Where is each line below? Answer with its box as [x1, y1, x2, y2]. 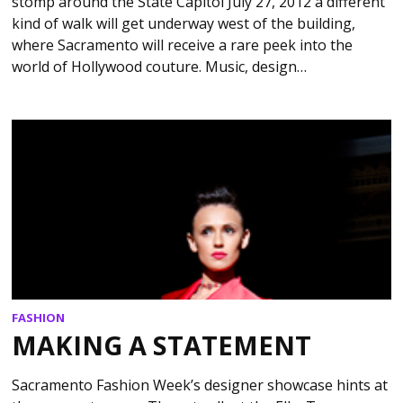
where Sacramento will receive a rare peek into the [12, 35, 354, 56]
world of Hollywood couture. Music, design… [12, 57, 308, 77]
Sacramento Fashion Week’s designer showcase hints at [12, 374, 389, 395]
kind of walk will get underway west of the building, [12, 13, 356, 34]
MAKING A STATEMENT [12, 327, 312, 363]
